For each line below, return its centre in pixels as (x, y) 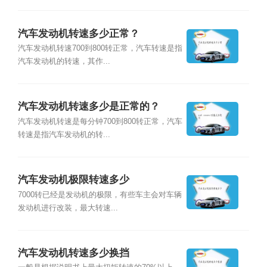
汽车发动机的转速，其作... (64, 61)
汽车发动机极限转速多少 (73, 180)
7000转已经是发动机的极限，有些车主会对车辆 (100, 195)
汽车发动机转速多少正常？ (78, 33)
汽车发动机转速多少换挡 (73, 253)
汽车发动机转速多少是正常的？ (89, 107)
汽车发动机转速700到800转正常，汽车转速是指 (100, 48)
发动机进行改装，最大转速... (68, 208)
